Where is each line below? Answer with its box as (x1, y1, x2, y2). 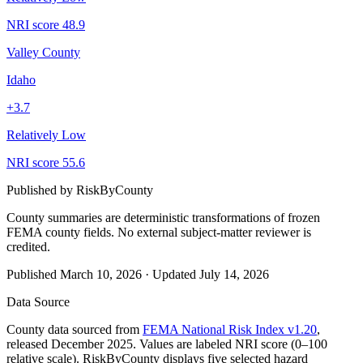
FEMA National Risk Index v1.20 (143, 322, 317, 336)
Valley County (6, 45, 80, 59)
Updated (152, 267, 199, 281)
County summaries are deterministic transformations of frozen (6, 210, 320, 224)
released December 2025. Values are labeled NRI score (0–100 (6, 336, 327, 351)
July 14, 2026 (199, 267, 269, 281)
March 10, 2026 (60, 267, 142, 281)
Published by (6, 182, 76, 197)
